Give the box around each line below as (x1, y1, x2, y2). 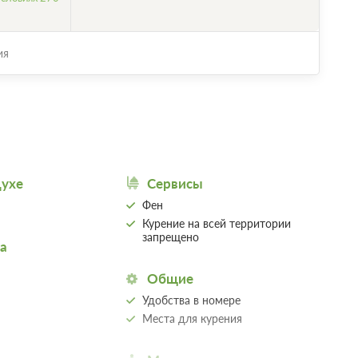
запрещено (142, 229, 200, 244)
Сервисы (147, 174, 204, 192)
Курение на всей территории (142, 216, 292, 230)
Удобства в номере (142, 292, 241, 307)
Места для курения (142, 311, 243, 325)
